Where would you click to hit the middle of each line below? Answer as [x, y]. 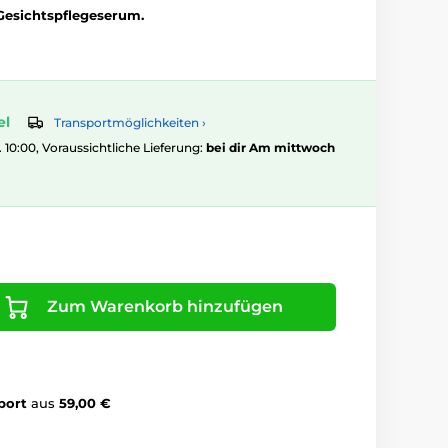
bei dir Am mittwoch [270, 148]
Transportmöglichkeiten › [130, 123]
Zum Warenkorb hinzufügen [164, 307]
